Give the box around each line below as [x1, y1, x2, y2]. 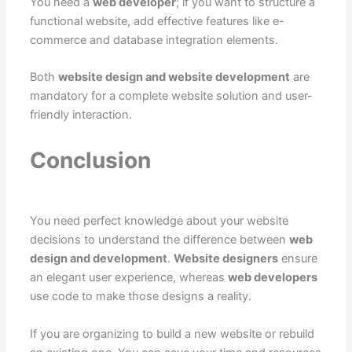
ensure [277, 251, 317, 266]
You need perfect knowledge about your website [29, 214, 288, 229]
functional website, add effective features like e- [29, 13, 284, 28]
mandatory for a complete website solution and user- [29, 88, 313, 103]
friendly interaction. [29, 107, 132, 122]
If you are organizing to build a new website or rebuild [29, 326, 314, 341]
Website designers [173, 251, 278, 266]
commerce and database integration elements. [29, 32, 278, 47]
